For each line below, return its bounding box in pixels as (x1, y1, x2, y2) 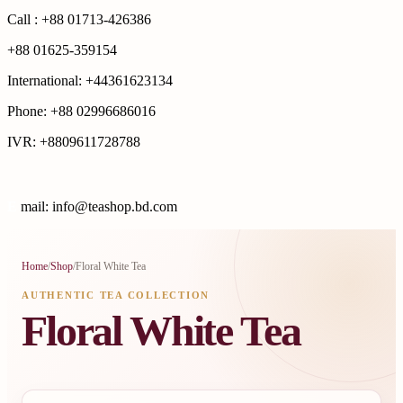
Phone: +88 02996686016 (7, 103, 156, 119)
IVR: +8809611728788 (7, 133, 140, 149)
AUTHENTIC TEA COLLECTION (22, 289, 210, 300)
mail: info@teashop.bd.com (21, 198, 177, 214)
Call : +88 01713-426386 (7, 11, 151, 27)
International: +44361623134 (7, 72, 173, 88)
